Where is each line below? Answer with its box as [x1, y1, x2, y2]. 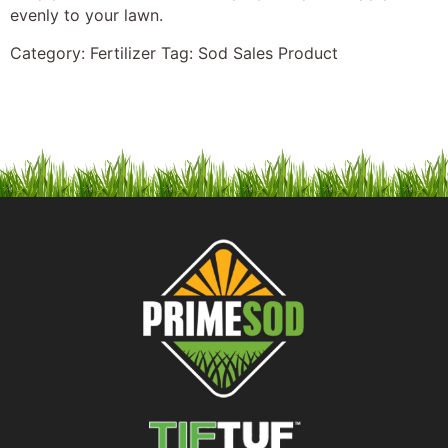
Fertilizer [90, 43, 156, 64]
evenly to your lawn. [10, 4, 163, 25]
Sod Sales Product [198, 43, 338, 64]
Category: [10, 43, 90, 64]
